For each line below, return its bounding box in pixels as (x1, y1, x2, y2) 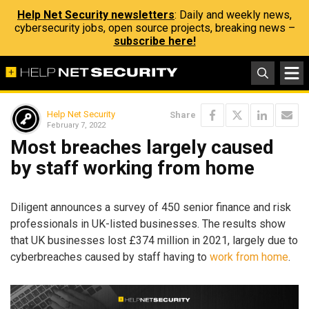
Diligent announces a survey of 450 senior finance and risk (10, 200, 291, 214)
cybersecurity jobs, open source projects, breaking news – (14, 21, 295, 34)
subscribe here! (113, 34, 196, 48)
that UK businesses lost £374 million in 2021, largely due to (10, 233, 298, 247)
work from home (210, 250, 288, 263)
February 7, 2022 (47, 120, 106, 130)
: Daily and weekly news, (175, 8, 292, 21)
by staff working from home (10, 157, 255, 179)
